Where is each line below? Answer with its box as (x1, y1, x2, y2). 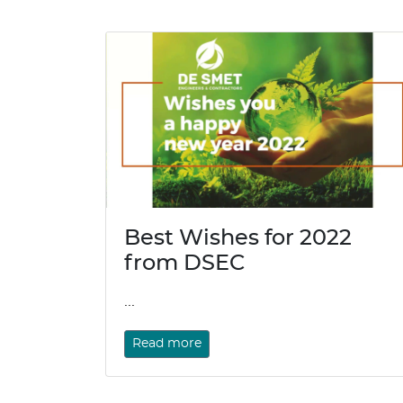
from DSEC (124, 253, 245, 275)
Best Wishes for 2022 (124, 228, 352, 250)
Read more (132, 337, 201, 351)
